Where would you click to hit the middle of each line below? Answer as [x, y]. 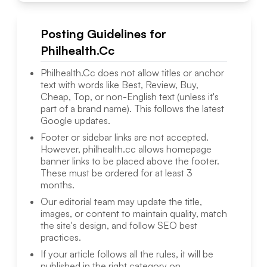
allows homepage [173, 149]
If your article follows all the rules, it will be [127, 254]
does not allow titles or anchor [159, 73]
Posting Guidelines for [103, 34]
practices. [60, 237]
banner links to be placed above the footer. [130, 161]
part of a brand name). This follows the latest [132, 109]
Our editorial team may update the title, [121, 202]
